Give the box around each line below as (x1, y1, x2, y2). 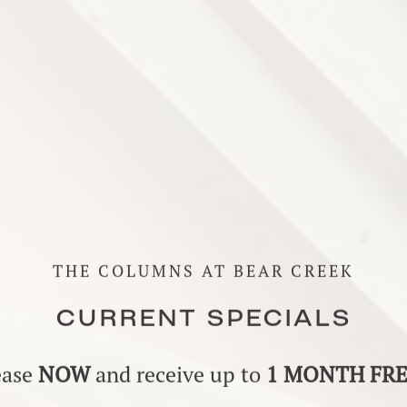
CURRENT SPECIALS (55, 310, 352, 332)
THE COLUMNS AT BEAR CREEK (53, 261, 354, 282)
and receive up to (95, 361, 261, 389)
